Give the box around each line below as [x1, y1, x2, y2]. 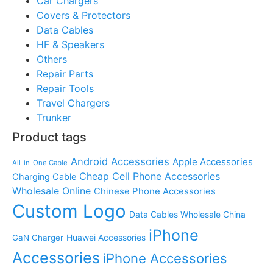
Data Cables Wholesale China [129, 208, 246, 219]
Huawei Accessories [66, 232, 146, 243]
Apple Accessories [172, 155, 253, 168]
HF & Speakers [37, 38, 104, 51]
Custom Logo [12, 200, 126, 222]
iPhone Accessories [103, 250, 227, 266]
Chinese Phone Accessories [94, 185, 216, 197]
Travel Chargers [37, 96, 110, 109]
